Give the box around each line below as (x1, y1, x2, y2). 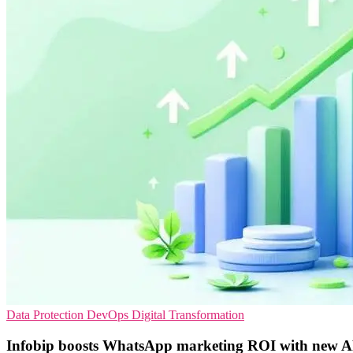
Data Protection (6, 308, 87, 322)
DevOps (87, 308, 132, 322)
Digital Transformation (132, 308, 244, 322)
